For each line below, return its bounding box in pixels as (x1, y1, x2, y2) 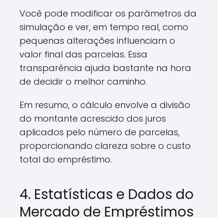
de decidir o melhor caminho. (19, 75, 147, 88)
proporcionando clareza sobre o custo (19, 140, 191, 152)
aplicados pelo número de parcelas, (19, 126, 180, 138)
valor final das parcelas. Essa (19, 48, 147, 60)
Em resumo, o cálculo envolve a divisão (19, 99, 190, 111)
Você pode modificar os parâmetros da (19, 7, 197, 19)
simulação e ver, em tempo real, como (19, 21, 188, 33)
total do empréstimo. (19, 153, 112, 165)
